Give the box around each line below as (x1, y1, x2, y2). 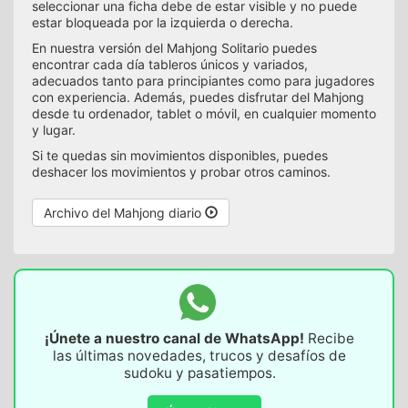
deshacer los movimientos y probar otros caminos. (32, 164, 331, 180)
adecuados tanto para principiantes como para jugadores (32, 73, 374, 89)
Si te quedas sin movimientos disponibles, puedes (32, 148, 328, 164)
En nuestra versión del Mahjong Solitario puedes (32, 40, 317, 56)
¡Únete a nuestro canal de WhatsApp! (45, 330, 304, 348)
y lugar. (32, 122, 76, 138)
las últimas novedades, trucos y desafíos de (53, 347, 346, 365)
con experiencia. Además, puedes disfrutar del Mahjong (32, 89, 364, 106)
